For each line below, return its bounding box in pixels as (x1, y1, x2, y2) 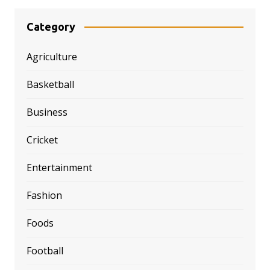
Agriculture (26, 49, 77, 63)
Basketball (26, 77, 74, 91)
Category (26, 20, 75, 33)
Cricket (26, 133, 58, 146)
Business (26, 105, 67, 119)
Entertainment (26, 160, 92, 174)
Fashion (26, 188, 62, 202)
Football (26, 243, 63, 257)
